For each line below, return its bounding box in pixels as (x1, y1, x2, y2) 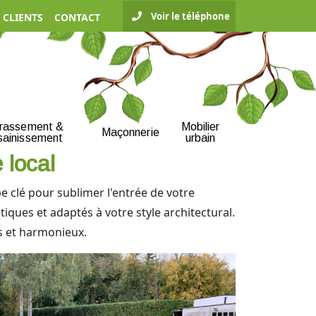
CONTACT (54, 10, 100, 24)
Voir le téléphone (151, 9, 230, 23)
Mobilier (181, 120, 220, 133)
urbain (185, 131, 216, 144)
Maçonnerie (101, 126, 159, 138)
